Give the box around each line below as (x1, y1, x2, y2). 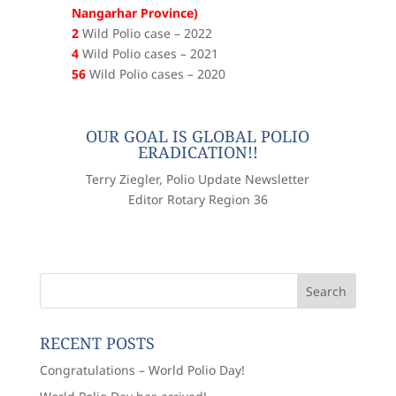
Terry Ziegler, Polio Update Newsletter (86, 170, 310, 187)
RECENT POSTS (39, 331, 155, 354)
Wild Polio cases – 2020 (85, 65, 225, 82)
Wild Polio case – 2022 (78, 24, 212, 42)
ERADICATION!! (137, 141, 258, 163)
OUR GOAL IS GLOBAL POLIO (86, 125, 310, 147)
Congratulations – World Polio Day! (39, 361, 245, 378)
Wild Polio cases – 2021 (78, 44, 218, 62)
